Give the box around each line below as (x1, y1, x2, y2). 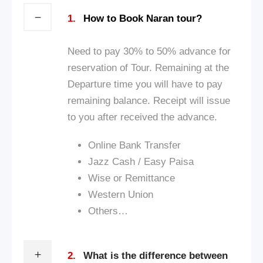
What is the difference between (83, 249, 228, 261)
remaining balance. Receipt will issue (68, 95, 230, 106)
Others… (88, 205, 128, 217)
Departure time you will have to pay (68, 78, 222, 90)
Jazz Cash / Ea (88, 156, 156, 167)
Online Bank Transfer (88, 139, 181, 151)
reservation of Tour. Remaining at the (68, 62, 229, 73)
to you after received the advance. (68, 111, 217, 123)
